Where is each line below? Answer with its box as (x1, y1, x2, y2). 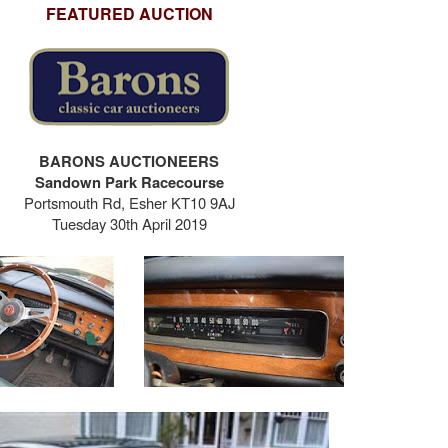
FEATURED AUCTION (45, 2, 213, 25)
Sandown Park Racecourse (34, 171, 224, 193)
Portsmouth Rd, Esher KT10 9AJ (23, 192, 235, 213)
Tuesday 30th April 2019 (51, 213, 207, 234)
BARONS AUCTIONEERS (39, 150, 219, 172)
